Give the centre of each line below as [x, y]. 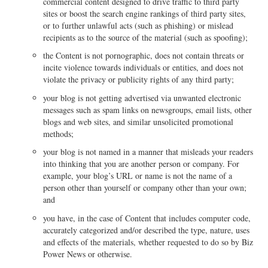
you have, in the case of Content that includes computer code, [147, 218]
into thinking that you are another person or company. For [141, 164]
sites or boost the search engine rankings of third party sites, [145, 13]
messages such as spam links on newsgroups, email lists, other [148, 109]
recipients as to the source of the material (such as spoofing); [146, 37]
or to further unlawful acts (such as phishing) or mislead [138, 25]
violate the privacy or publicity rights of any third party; [139, 80]
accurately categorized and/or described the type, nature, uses [147, 230]
